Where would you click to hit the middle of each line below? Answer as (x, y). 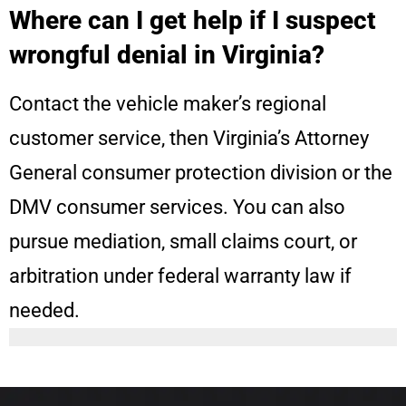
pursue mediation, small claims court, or (183, 242)
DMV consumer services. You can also (177, 208)
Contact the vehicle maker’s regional (168, 104)
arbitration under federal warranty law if (180, 276)
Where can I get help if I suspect (193, 21)
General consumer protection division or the (201, 173)
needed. (44, 311)
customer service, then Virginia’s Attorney (189, 139)
